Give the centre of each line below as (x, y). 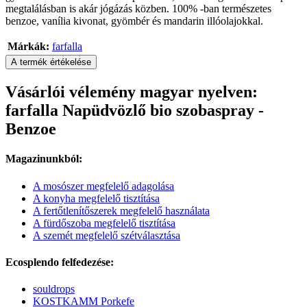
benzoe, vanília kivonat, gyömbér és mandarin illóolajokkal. (134, 21)
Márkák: (28, 47)
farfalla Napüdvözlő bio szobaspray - (135, 111)
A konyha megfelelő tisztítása (96, 198)
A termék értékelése (51, 62)
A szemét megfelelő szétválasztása (107, 235)
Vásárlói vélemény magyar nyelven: (132, 92)
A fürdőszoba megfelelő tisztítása (104, 223)
